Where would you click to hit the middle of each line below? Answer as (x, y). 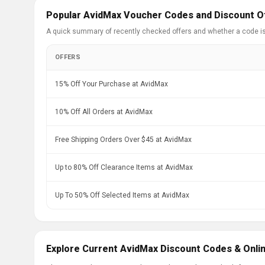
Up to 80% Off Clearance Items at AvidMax (124, 167)
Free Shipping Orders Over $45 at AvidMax (123, 140)
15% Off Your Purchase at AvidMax (112, 84)
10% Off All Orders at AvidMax (104, 112)
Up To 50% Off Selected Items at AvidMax (122, 195)
